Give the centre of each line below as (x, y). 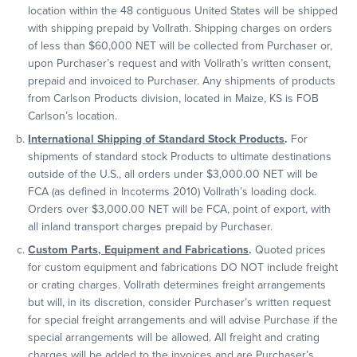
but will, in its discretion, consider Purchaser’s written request (180, 302)
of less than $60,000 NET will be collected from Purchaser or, (180, 46)
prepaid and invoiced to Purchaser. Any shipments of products (182, 81)
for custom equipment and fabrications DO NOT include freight (183, 267)
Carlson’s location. (73, 116)
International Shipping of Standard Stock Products (157, 139)
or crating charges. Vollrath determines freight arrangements (177, 285)
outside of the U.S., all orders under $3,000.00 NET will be (173, 174)
